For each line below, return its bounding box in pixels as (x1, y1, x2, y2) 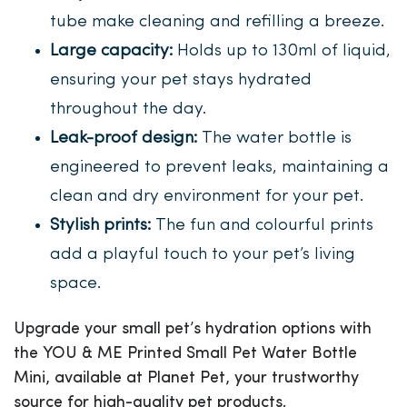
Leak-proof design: (50, 130, 197, 147)
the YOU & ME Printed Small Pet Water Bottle (14, 345, 357, 362)
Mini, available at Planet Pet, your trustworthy (14, 370, 359, 387)
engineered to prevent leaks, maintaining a (50, 159, 389, 176)
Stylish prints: (50, 217, 151, 234)
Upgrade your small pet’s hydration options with (14, 321, 372, 338)
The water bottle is (197, 130, 352, 147)
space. (50, 275, 101, 293)
